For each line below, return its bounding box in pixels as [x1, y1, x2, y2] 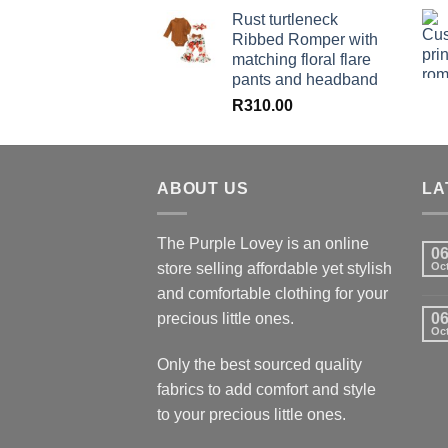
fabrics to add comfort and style [157, 380, 376, 398]
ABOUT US [157, 180, 249, 198]
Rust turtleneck [232, 11, 338, 29]
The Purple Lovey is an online [157, 234, 369, 252]
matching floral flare [232, 51, 371, 69]
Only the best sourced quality [157, 355, 362, 373]
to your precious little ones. [157, 405, 346, 423]
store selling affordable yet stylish [157, 259, 392, 277]
